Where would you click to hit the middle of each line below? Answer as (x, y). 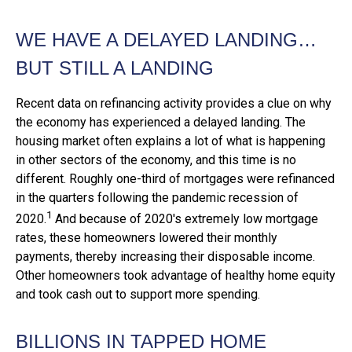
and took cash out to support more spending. (138, 295)
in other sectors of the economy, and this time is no (156, 160)
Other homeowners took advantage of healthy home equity (176, 276)
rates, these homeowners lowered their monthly (147, 238)
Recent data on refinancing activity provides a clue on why (174, 104)
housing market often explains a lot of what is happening (170, 141)
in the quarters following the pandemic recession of (157, 198)
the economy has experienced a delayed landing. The (161, 123)
